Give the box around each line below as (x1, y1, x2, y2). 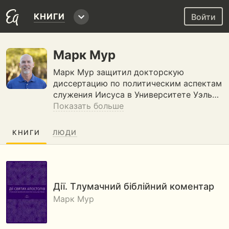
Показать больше (53, 101, 124, 111)
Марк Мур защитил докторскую (53, 67, 184, 77)
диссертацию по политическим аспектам (53, 78, 222, 88)
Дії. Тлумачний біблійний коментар (53, 180, 214, 192)
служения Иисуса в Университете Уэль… (53, 89, 219, 100)
